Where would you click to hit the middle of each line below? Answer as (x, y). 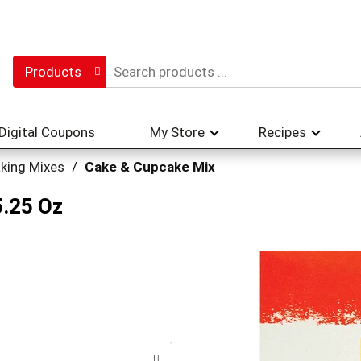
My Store (177, 132)
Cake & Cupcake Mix (150, 167)
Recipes (282, 132)
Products (53, 72)
